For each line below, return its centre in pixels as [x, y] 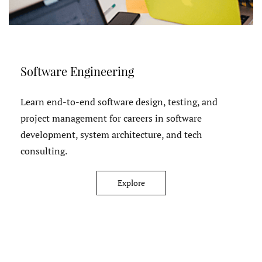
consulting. [47, 151]
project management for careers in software [111, 118]
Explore [131, 182]
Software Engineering [77, 71]
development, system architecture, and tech [111, 134]
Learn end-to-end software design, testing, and [119, 101]
